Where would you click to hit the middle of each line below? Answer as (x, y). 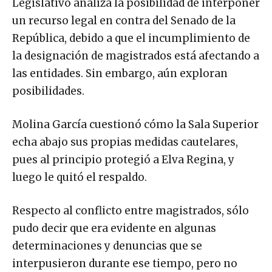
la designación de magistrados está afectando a (136, 56)
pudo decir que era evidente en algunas (114, 228)
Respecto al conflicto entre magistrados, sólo (131, 210)
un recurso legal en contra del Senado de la (124, 20)
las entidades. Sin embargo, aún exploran (120, 73)
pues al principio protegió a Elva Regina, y (123, 159)
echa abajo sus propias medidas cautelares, (125, 142)
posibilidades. (48, 91)
